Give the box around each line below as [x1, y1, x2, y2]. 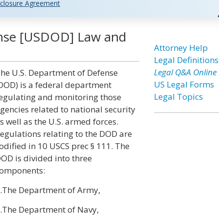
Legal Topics [153, 91, 203, 102]
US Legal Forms [153, 79, 214, 90]
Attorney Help [153, 42, 208, 53]
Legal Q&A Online [153, 66, 217, 78]
